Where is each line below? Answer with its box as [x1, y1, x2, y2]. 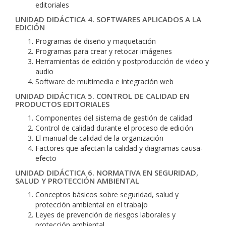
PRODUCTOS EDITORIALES [15, 99, 109, 109]
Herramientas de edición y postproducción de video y [35, 56, 209, 66]
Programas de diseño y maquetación [35, 36, 156, 46]
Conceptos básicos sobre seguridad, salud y [35, 190, 179, 199]
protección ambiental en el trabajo [35, 200, 148, 209]
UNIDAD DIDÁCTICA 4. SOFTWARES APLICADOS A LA [15, 14, 201, 24]
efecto [35, 153, 56, 163]
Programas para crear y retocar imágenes [35, 46, 172, 56]
